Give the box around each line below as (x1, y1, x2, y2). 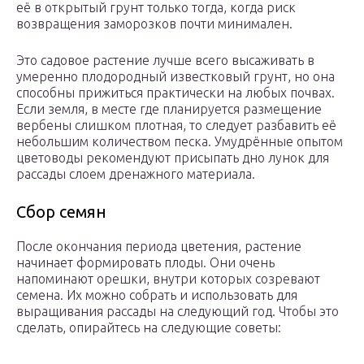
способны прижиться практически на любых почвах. (16, 85, 335, 101)
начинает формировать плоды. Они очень (16, 255, 275, 271)
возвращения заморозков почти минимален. (16, 16, 292, 32)
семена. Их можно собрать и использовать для (16, 288, 297, 303)
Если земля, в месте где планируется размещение (16, 102, 322, 117)
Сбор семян (16, 202, 106, 222)
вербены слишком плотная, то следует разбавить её (16, 118, 336, 133)
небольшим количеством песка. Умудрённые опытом (16, 134, 343, 149)
